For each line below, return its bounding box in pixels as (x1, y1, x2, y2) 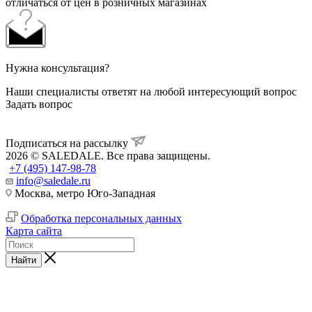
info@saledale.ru (16, 174, 91, 187)
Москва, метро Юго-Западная (12, 187, 155, 199)
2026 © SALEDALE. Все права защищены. (6, 149, 210, 162)
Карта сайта (6, 224, 62, 237)
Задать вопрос (6, 97, 72, 110)
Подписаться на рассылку (6, 136, 131, 149)
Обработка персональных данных (21, 212, 182, 224)
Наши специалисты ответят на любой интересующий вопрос (6, 85, 297, 97)
